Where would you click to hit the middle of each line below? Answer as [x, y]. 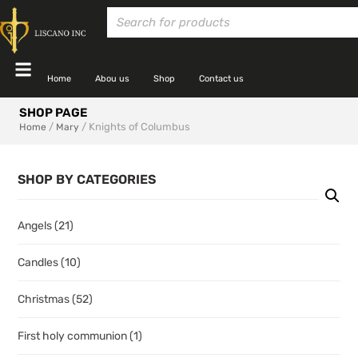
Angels [36, 225]
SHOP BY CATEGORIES [87, 179]
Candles [39, 262]
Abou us [112, 78]
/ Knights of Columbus [135, 126]
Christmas [45, 299]
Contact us [221, 78]
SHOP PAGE [53, 112]
